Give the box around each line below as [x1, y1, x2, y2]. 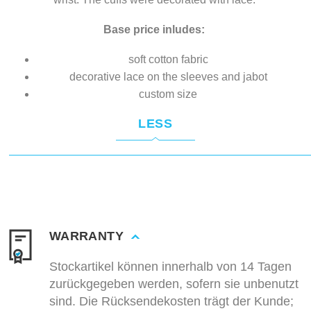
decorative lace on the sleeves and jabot [69, 71, 270, 83]
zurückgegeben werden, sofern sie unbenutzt [49, 277, 299, 292]
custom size [139, 88, 200, 101]
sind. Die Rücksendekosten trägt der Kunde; [49, 294, 294, 309]
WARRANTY [49, 229, 124, 244]
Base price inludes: [103, 24, 205, 36]
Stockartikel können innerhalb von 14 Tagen [49, 260, 292, 274]
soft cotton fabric [128, 53, 211, 66]
